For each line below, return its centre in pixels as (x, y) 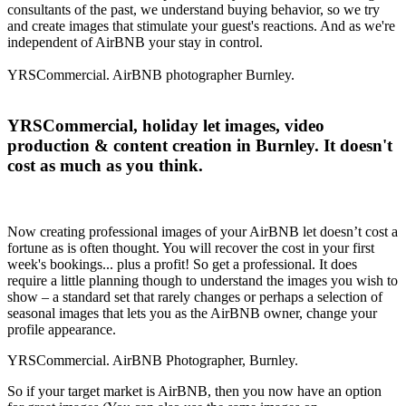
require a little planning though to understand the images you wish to (203, 281)
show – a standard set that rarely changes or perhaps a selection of (195, 297)
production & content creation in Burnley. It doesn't (200, 146)
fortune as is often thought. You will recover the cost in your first (191, 248)
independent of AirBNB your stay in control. (135, 42)
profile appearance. (62, 330)
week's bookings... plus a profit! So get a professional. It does (182, 265)
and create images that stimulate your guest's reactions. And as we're (201, 25)
